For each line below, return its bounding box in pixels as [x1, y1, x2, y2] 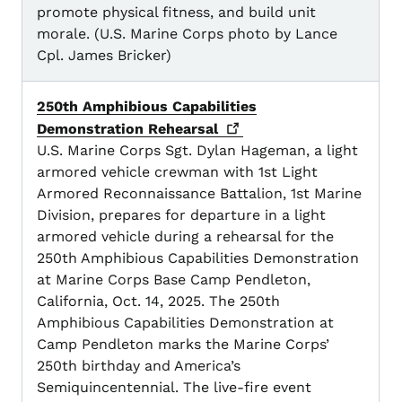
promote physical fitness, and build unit [37, 4, 316, 22]
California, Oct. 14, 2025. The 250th [37, 293, 280, 310]
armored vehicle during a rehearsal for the [37, 228, 334, 246]
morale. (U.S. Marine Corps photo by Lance [37, 25, 337, 43]
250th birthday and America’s [37, 357, 240, 375]
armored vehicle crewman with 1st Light [37, 163, 318, 181]
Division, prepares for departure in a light [37, 206, 326, 224]
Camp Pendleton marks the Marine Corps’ [37, 336, 329, 354]
